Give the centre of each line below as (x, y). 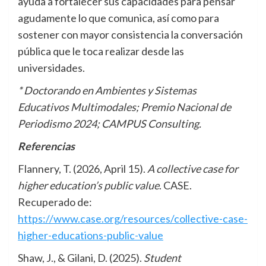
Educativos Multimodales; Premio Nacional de (124, 107)
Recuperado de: (55, 202)
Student (162, 258)
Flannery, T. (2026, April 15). (83, 169)
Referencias (46, 146)
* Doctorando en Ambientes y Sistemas (107, 91)
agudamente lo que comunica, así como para (118, 18)
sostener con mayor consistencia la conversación (130, 35)
